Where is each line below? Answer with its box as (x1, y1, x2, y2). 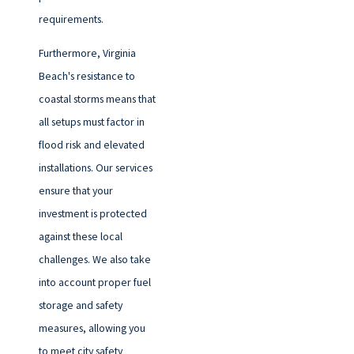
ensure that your (38, 183, 113, 198)
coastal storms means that (38, 92, 156, 107)
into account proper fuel (38, 275, 151, 290)
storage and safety (38, 298, 122, 313)
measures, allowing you (38, 321, 145, 336)
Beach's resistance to (38, 69, 135, 84)
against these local (38, 229, 122, 244)
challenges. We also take (38, 252, 151, 267)
